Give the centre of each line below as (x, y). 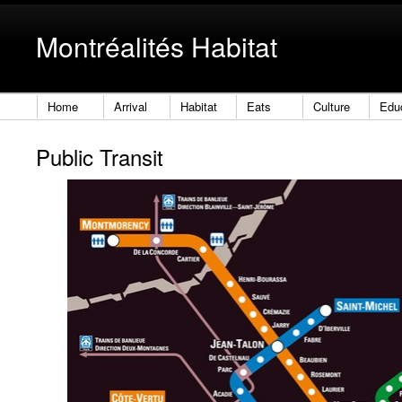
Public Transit (100, 157)
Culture (332, 107)
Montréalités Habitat (157, 46)
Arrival (131, 107)
